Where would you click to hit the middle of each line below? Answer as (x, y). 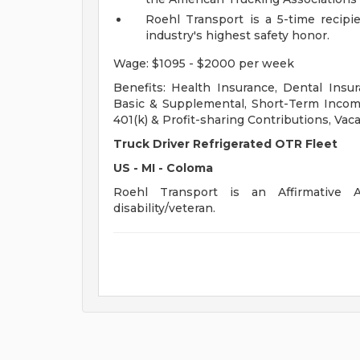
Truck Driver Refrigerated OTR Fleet (225, 144)
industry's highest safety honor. (237, 35)
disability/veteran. (164, 208)
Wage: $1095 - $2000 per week (204, 63)
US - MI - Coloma (163, 168)
